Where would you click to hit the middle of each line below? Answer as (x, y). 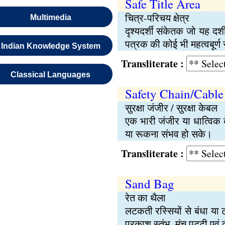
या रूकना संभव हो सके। (168, 134)
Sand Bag (149, 184)
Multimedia (50, 17)
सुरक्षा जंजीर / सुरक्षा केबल (171, 108)
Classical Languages (51, 75)
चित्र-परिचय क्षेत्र (157, 18)
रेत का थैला (145, 198)
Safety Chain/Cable (174, 94)
